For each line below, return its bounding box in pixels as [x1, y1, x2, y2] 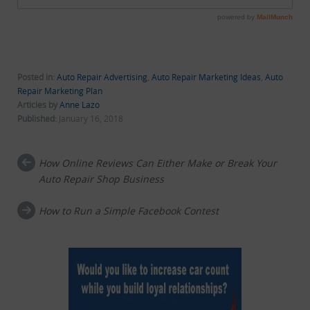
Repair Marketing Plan [17, 85, 102, 98]
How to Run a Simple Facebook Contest [39, 204, 219, 218]
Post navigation [17, 158, 146, 179]
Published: [17, 113, 59, 125]
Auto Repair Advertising [57, 71, 147, 84]
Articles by [17, 99, 60, 111]
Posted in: [17, 71, 55, 84]
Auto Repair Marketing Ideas [152, 71, 261, 84]
